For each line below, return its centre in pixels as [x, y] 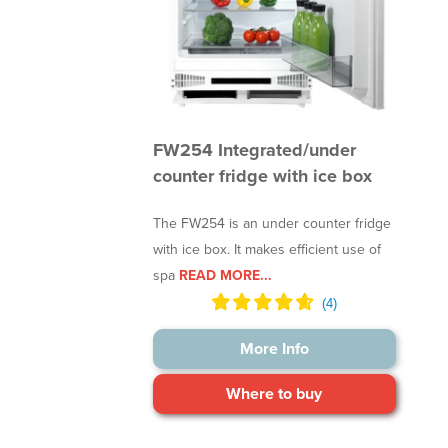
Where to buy [274, 393]
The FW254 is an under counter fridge [272, 223]
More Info [274, 348]
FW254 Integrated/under [255, 149]
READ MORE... [224, 275]
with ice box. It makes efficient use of [267, 249]
